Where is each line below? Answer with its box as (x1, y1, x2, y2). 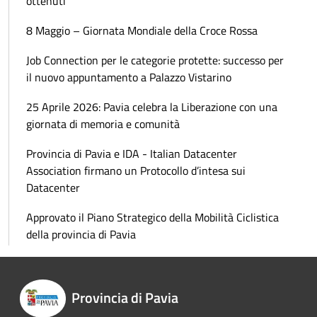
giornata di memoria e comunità (26, 115, 180, 133)
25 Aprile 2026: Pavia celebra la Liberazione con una (26, 98, 277, 116)
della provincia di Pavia (26, 226, 136, 243)
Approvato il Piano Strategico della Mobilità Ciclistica (26, 209, 279, 226)
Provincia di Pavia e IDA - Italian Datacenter (26, 145, 237, 163)
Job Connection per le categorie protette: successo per (26, 52, 284, 69)
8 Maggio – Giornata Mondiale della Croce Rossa (26, 22, 258, 40)
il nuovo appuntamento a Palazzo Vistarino (26, 69, 231, 86)
